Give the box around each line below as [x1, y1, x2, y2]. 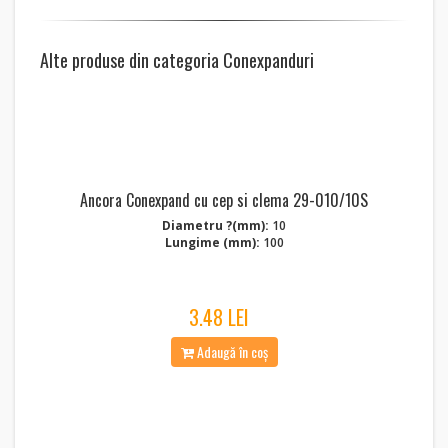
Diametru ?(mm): [162, 217, 269, 234]
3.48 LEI [189, 302, 249, 332]
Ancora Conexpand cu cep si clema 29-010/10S [80, 188, 368, 212]
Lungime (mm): [164, 234, 260, 251]
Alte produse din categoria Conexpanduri [40, 47, 314, 73]
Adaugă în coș [193, 341, 268, 362]
